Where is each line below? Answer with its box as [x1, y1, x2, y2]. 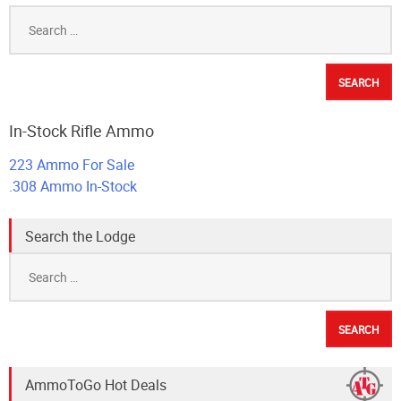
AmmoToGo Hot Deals [25, 374, 166, 395]
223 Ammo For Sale [9, 154, 134, 175]
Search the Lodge [25, 226, 135, 246]
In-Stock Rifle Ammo [9, 120, 154, 142]
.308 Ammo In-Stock [9, 175, 137, 196]
